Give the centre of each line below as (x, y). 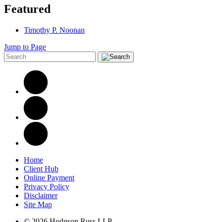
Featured (27, 9)
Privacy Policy (47, 186)
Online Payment (49, 177)
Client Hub (41, 168)
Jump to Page (25, 47)
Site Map (38, 204)
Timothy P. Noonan (54, 30)
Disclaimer (41, 195)
